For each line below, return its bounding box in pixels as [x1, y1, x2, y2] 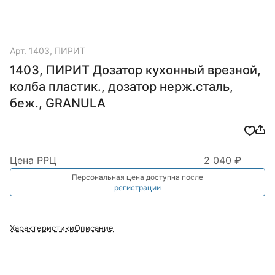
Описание [74, 223, 114, 233]
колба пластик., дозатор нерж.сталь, [10, 79, 233, 95]
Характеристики [10, 223, 74, 233]
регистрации [114, 183, 161, 193]
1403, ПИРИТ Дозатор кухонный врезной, [10, 63, 261, 78]
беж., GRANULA [10, 96, 106, 111]
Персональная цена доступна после [72, 172, 203, 182]
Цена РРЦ [10, 154, 56, 167]
